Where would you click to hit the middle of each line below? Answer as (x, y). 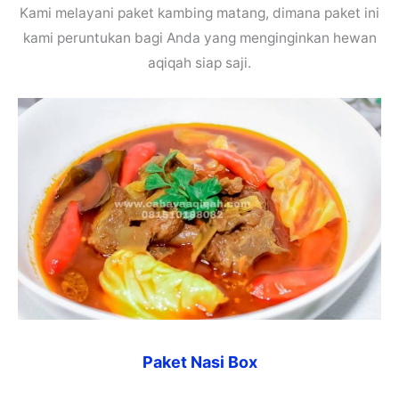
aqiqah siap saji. (199, 62)
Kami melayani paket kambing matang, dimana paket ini (199, 12)
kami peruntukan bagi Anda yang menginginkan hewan (199, 37)
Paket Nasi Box (199, 362)
